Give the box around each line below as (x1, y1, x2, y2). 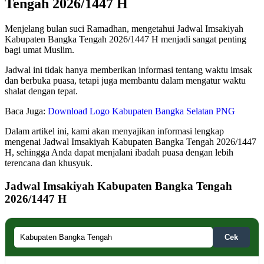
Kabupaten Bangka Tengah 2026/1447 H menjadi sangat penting (5, 34, 246, 45)
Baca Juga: (5, 106, 48, 117)
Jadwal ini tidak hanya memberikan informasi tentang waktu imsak (5, 65, 252, 75)
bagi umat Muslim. (5, 45, 74, 55)
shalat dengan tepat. (5, 86, 78, 97)
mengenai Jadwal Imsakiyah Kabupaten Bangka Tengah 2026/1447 (5, 137, 256, 147)
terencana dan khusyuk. (5, 158, 93, 169)
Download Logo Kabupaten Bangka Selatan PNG (48, 106, 235, 117)
